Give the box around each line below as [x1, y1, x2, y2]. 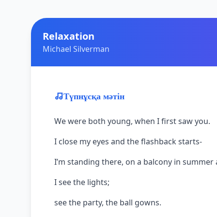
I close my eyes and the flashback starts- [54, 136, 202, 147]
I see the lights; [54, 176, 109, 187]
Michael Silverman [43, 43, 109, 54]
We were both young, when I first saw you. [54, 115, 210, 126]
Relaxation [43, 29, 94, 43]
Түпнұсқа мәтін [63, 92, 124, 101]
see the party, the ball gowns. [54, 197, 161, 208]
